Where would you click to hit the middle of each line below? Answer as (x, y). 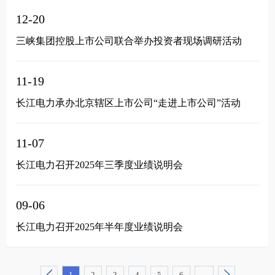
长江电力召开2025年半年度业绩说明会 (100, 227)
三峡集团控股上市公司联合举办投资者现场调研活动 (129, 41)
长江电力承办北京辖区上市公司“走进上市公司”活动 (129, 103)
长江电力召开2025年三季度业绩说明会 (100, 165)
